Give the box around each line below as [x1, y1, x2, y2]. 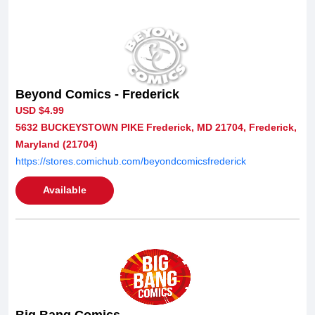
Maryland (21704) [15, 138, 98, 150]
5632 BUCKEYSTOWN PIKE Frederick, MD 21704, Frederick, [15, 121, 297, 133]
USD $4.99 [15, 104, 64, 116]
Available [43, 184, 86, 195]
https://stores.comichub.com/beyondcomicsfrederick [15, 155, 246, 167]
